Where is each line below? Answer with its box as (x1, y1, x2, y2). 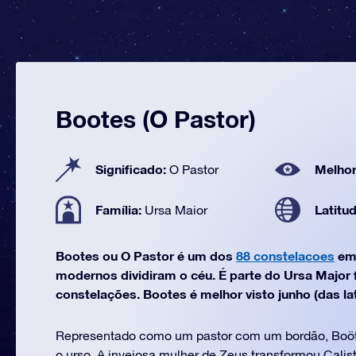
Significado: (95, 161, 169, 176)
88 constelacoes (236, 248, 335, 263)
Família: (95, 202, 145, 217)
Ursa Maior (145, 203, 207, 217)
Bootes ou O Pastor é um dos (56, 248, 236, 263)
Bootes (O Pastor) (56, 105, 256, 133)
